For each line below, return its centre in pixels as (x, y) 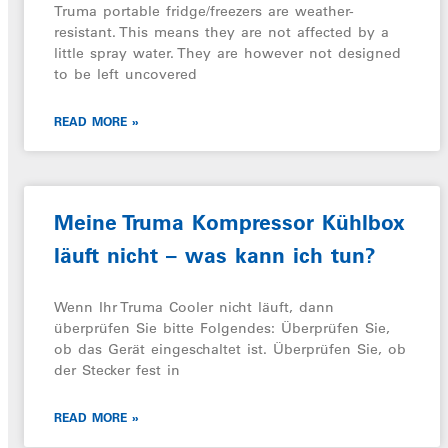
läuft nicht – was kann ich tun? (215, 255)
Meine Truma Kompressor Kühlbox (229, 222)
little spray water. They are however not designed (227, 53)
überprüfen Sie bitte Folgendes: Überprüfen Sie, (222, 328)
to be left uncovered (125, 74)
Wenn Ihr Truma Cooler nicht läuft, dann (194, 307)
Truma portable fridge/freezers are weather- (204, 11)
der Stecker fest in (117, 370)
